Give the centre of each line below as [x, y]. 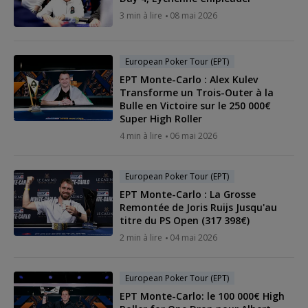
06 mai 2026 [194, 135]
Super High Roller [161, 118]
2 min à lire [141, 237]
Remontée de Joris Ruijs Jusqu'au [198, 207]
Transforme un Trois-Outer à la [197, 92]
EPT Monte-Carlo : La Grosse [188, 194]
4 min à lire [141, 135]
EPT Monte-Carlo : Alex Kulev [189, 79]
